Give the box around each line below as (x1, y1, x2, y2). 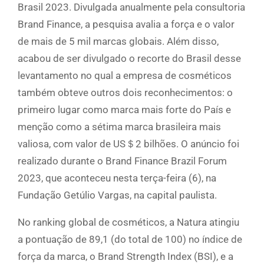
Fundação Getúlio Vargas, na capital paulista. (18, 189, 217, 202)
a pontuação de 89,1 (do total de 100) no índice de (18, 233, 242, 246)
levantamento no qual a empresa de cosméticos (18, 70, 232, 82)
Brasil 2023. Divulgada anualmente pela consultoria (18, 1, 245, 14)
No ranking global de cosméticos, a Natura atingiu (18, 216, 239, 229)
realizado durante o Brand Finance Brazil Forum (18, 155, 227, 167)
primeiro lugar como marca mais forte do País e (18, 104, 231, 116)
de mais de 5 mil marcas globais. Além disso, (18, 35, 219, 48)
